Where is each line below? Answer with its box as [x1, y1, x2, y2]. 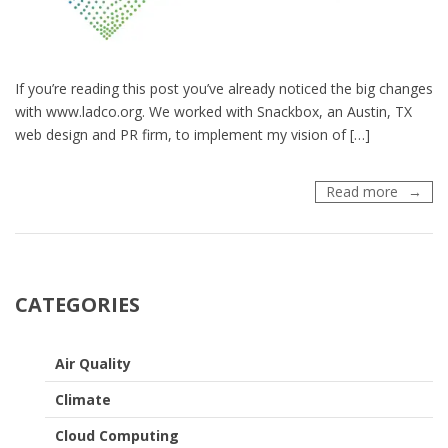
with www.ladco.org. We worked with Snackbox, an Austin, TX [15, 102, 412, 122]
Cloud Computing [55, 426, 179, 446]
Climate [55, 390, 111, 410]
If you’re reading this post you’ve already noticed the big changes [15, 79, 433, 99]
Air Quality [55, 354, 131, 374]
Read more [326, 182, 398, 202]
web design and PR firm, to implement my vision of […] [15, 125, 370, 145]
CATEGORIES [15, 291, 140, 319]
